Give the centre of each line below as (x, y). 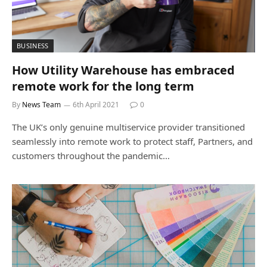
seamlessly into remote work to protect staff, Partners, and (132, 141)
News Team (41, 104)
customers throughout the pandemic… (91, 155)
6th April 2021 (96, 104)
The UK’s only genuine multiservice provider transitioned (128, 127)
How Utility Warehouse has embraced (123, 70)
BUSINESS (33, 45)
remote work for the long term (103, 86)
